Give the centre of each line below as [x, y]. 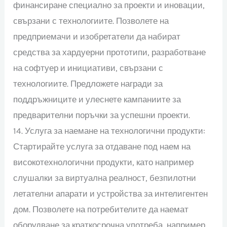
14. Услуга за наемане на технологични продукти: [109, 130]
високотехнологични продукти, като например [104, 162]
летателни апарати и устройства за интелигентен [111, 193]
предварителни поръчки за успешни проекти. [102, 115]
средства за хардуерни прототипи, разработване [110, 52]
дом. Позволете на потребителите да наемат [101, 209]
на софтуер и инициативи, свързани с [88, 68]
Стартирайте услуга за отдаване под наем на [102, 146]
